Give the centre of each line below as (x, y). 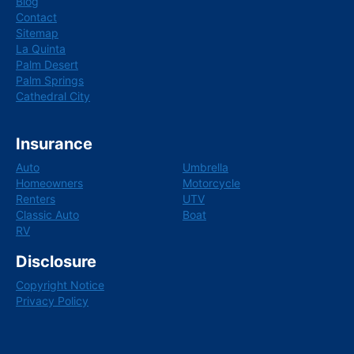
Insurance (54, 143)
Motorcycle (211, 183)
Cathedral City (53, 96)
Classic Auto (47, 214)
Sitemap (37, 33)
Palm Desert (47, 65)
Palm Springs (50, 81)
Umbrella (205, 167)
